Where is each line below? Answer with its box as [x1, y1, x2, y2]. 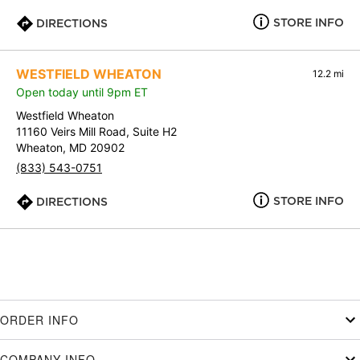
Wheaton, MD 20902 [16, 141, 125, 155]
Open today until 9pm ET [16, 85, 148, 100]
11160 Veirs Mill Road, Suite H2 [16, 125, 177, 139]
